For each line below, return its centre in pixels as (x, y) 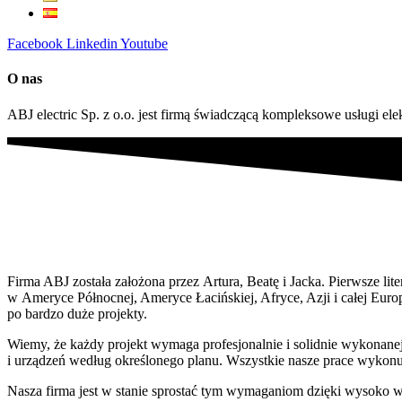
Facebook (35, 44)
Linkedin (92, 44)
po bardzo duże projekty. (77, 314)
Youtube (144, 44)
